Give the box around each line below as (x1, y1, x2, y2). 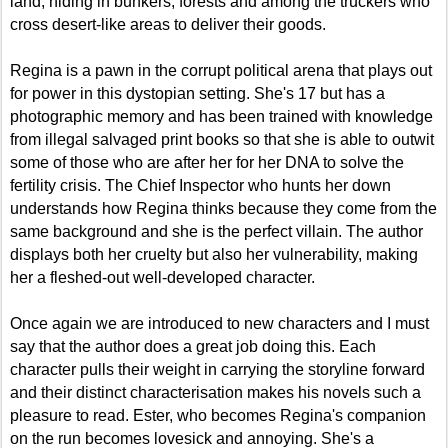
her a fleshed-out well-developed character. (10, 268, 319, 286)
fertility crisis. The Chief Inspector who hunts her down (10, 176, 391, 194)
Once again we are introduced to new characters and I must (10, 314, 429, 332)
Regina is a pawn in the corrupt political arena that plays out (10, 61, 432, 79)
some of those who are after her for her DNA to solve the (10, 153, 404, 171)
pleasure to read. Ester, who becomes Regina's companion (10, 406, 426, 424)
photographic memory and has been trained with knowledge (10, 107, 433, 125)
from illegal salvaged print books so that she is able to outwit (10, 130, 434, 148)
